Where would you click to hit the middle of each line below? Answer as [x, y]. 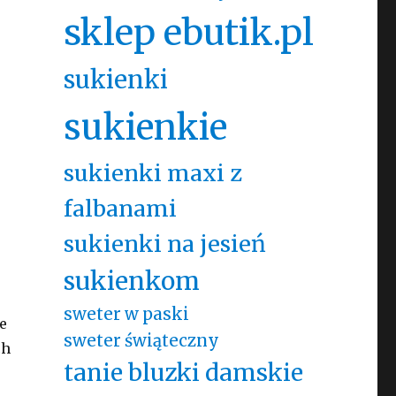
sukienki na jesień [164, 244]
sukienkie [145, 127]
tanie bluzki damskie [183, 373]
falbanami [120, 209]
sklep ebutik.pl [188, 33]
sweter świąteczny [141, 341]
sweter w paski [126, 314]
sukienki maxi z [152, 173]
